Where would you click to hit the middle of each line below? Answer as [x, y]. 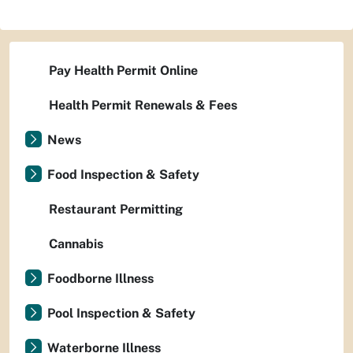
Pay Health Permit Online [123, 71]
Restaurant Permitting [116, 210]
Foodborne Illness [100, 279]
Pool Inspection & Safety [121, 314]
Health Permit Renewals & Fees [143, 106]
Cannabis [76, 244]
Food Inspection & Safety [123, 175]
